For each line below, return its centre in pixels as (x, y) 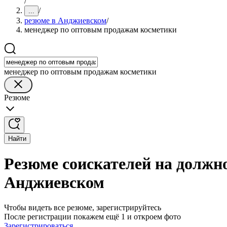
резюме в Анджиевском (65, 21)
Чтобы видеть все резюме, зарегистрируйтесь (83, 207)
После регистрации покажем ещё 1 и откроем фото (92, 216)
